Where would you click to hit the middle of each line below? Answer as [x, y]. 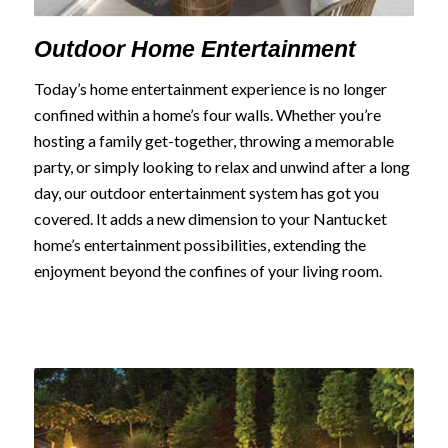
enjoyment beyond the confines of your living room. [207, 270]
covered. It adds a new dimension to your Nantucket [210, 218]
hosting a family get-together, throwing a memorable [213, 140]
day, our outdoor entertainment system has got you [206, 192]
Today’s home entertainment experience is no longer [210, 88]
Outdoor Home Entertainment [194, 49]
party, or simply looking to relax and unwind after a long [221, 166]
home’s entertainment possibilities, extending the [199, 244]
